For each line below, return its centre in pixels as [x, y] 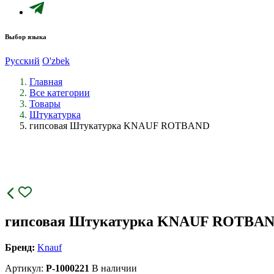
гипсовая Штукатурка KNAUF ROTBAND [120, 125]
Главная [46, 81]
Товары [45, 103]
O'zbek [56, 61]
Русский [22, 61]
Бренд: [20, 247]
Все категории [60, 92]
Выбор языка [26, 36]
